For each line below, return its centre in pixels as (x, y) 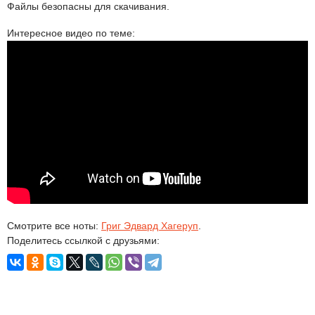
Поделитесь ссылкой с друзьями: (83, 240)
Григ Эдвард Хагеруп (150, 226)
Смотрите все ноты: (54, 226)
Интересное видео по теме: (71, 33)
